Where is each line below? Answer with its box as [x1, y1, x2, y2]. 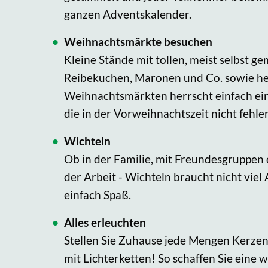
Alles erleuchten [64, 215, 146, 230]
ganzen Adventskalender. [64, 7, 191, 22]
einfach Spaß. [64, 188, 131, 202]
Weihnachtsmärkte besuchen [64, 35, 212, 49]
